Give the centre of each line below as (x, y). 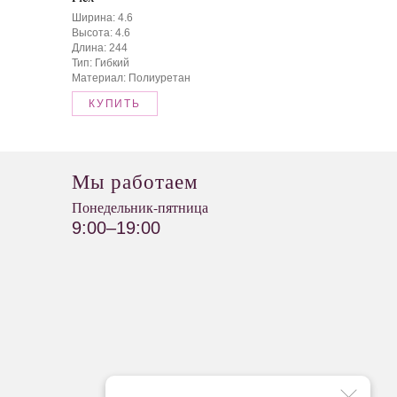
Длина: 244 (100, 47)
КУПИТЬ (115, 103)
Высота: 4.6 (101, 32)
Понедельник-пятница (140, 207)
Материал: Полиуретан (131, 78)
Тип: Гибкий (101, 62)
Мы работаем (135, 180)
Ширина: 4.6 (102, 17)
